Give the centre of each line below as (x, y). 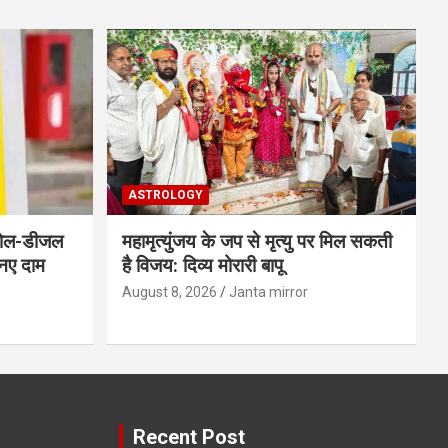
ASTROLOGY (165, 194)
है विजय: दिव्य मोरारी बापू (202, 265)
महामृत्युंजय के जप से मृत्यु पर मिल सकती (256, 241)
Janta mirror (268, 291)
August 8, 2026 (169, 291)
